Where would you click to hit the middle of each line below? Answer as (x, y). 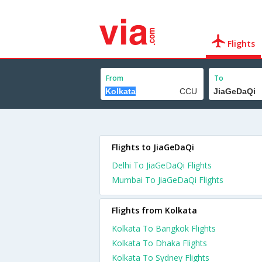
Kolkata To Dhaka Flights (159, 243)
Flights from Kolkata (154, 210)
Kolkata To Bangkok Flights (164, 228)
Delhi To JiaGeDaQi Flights (162, 165)
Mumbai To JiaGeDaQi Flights (168, 180)
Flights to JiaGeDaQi (153, 147)
